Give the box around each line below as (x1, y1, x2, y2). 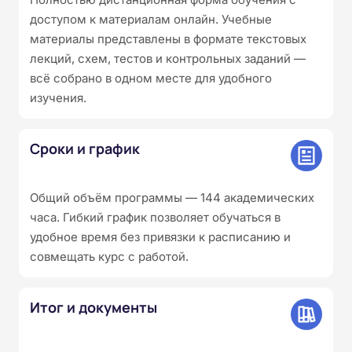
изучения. (30, 90, 86, 105)
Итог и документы (30, 297, 157, 317)
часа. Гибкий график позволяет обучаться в (30, 209, 280, 225)
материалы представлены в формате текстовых (30, 31, 306, 46)
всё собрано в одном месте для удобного (30, 70, 272, 86)
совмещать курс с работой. (30, 248, 189, 264)
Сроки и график (30, 138, 140, 158)
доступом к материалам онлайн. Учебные (30, 11, 272, 27)
